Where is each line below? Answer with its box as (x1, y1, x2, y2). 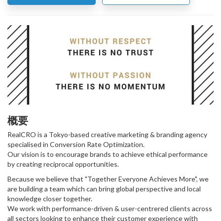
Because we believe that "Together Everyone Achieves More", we (7, 174, 209, 183)
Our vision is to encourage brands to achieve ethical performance (7, 149, 208, 158)
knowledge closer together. (7, 194, 92, 203)
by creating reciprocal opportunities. (7, 159, 119, 168)
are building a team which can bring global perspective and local (7, 184, 201, 193)
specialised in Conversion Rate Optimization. (7, 140, 145, 148)
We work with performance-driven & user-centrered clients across (7, 204, 212, 213)
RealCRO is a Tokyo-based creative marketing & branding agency (7, 130, 207, 139)
